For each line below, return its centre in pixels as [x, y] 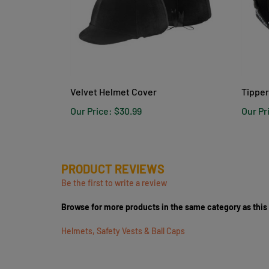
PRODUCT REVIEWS [113, 159]
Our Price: [91, 101]
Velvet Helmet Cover [113, 82]
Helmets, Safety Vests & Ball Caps [123, 222]
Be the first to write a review [114, 174]
